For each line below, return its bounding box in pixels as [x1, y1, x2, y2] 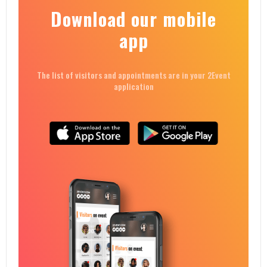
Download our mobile [51, 5, 216, 32]
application [113, 80, 154, 92]
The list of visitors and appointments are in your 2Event [36, 69, 231, 81]
